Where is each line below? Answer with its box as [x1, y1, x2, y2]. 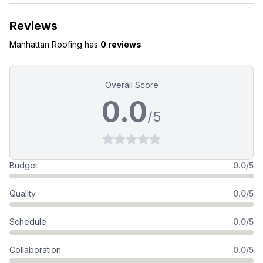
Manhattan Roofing [9, 39, 82, 49]
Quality [9, 188, 36, 198]
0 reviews [100, 39, 141, 49]
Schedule [9, 217, 46, 227]
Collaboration [9, 245, 61, 255]
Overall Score [104, 80, 159, 90]
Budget [9, 160, 38, 170]
